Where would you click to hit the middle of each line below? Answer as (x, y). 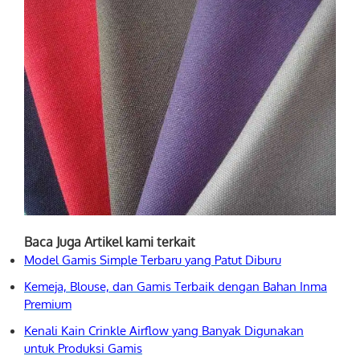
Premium (48, 304)
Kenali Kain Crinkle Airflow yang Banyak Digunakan (164, 331)
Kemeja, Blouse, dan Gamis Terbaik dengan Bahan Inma (176, 286)
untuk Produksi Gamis (83, 348)
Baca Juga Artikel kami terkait (110, 242)
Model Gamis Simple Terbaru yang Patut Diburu (153, 260)
